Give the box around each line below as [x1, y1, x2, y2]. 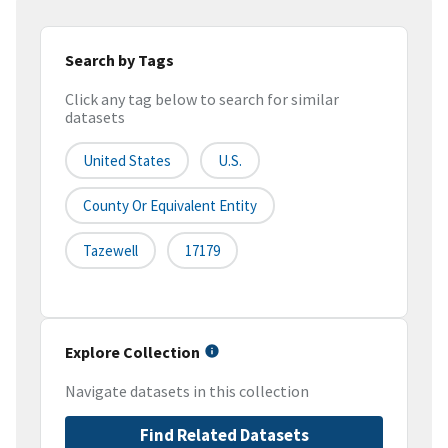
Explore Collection [65, 342, 200, 363]
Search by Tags [65, 49, 174, 70]
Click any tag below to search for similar [65, 89, 339, 110]
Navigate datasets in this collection [65, 381, 309, 402]
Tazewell [83, 241, 138, 261]
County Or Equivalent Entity [83, 196, 257, 216]
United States [83, 151, 171, 171]
